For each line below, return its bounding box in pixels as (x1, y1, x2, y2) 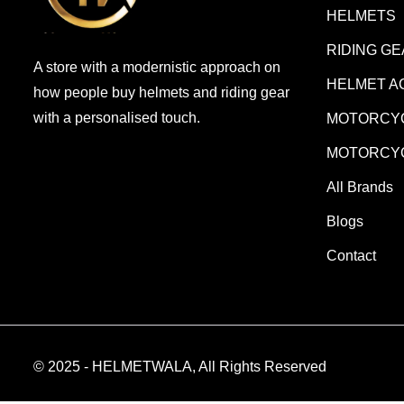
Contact (326, 247, 376, 263)
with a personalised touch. (33, 109, 200, 125)
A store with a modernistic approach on (33, 59, 280, 75)
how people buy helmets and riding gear (33, 84, 289, 100)
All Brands (326, 179, 393, 195)
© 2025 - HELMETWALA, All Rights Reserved (33, 358, 326, 374)
